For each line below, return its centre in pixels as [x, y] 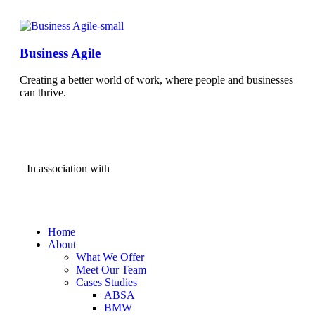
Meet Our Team [111, 270]
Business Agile [60, 53]
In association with [68, 169]
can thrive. [43, 93]
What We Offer [110, 257]
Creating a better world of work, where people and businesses [156, 80]
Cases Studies [107, 283]
